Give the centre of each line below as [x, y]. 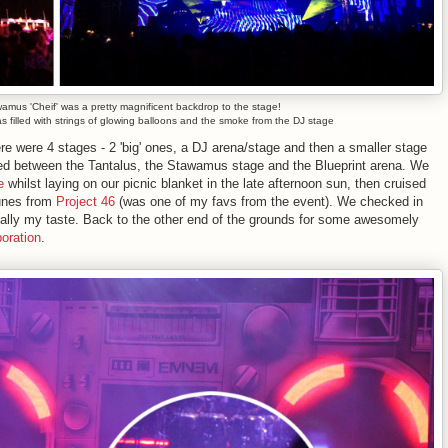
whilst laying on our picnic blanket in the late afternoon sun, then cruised [215, 183]
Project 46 [85, 201]
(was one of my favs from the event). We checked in [269, 201]
